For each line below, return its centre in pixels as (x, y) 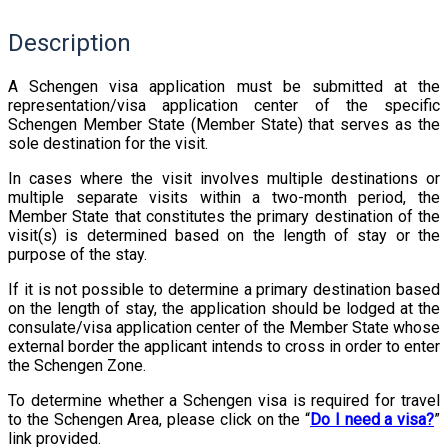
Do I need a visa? (372, 419)
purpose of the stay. (77, 254)
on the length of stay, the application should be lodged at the (224, 308)
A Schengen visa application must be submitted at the (224, 86)
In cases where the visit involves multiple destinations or (224, 178)
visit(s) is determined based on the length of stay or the (224, 235)
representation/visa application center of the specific (224, 105)
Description (69, 43)
